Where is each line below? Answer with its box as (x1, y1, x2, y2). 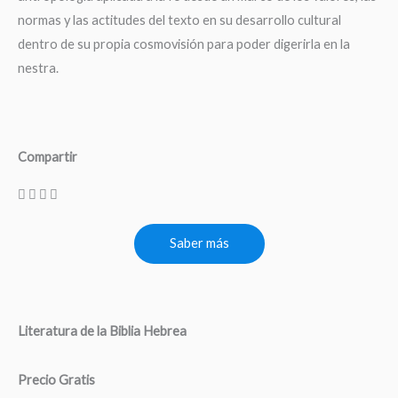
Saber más (169, 235, 229, 251)
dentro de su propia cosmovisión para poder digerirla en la (18, 36, 350, 52)
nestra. (18, 60, 59, 76)
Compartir (18, 148, 77, 164)
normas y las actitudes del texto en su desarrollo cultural (18, 12, 341, 28)
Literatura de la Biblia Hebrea (18, 322, 187, 338)
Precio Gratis (18, 371, 95, 387)
